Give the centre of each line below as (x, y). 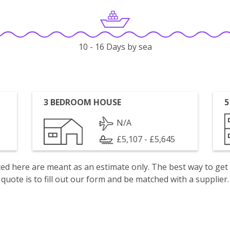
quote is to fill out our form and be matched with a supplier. (115, 179)
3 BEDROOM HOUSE (83, 102)
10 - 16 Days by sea (115, 47)
